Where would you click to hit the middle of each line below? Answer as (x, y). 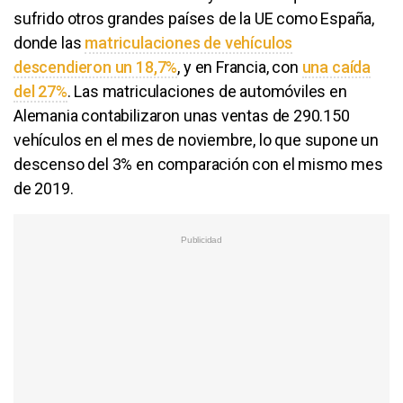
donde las (49, 42)
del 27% (40, 91)
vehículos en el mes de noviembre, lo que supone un (197, 139)
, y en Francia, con (240, 67)
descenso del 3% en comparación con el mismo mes (198, 164)
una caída (336, 67)
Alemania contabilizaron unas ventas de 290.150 (182, 115)
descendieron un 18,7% (96, 67)
